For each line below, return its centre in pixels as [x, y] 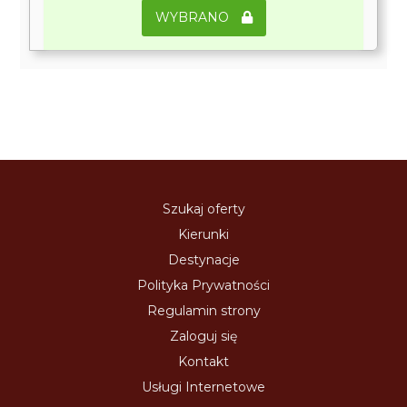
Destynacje [203, 259]
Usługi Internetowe [203, 387]
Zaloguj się [203, 336]
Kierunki [203, 234]
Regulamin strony [203, 310]
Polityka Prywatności [203, 285]
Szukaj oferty [203, 208]
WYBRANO [194, 17]
